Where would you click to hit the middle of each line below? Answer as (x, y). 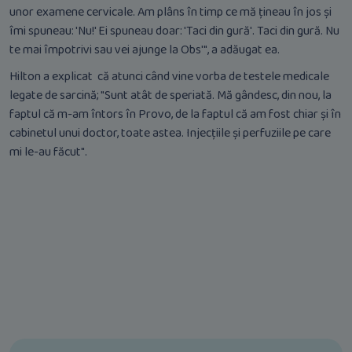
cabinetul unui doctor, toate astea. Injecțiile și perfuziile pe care (170, 134)
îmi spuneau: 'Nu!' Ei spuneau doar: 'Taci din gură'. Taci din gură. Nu (174, 31)
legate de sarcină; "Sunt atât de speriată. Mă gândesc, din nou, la (170, 96)
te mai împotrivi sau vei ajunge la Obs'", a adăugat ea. (147, 50)
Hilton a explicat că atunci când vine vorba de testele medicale (169, 77)
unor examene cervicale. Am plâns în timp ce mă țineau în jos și (170, 13)
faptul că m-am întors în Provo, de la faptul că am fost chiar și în (175, 115)
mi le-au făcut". (48, 152)
